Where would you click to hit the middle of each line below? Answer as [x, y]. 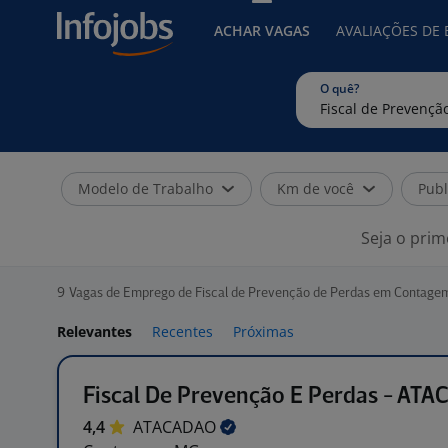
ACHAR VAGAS [262, 30]
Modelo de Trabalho [145, 188]
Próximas [263, 331]
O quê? [339, 88]
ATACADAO [176, 427]
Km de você [315, 188]
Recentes [182, 331]
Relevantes [94, 331]
